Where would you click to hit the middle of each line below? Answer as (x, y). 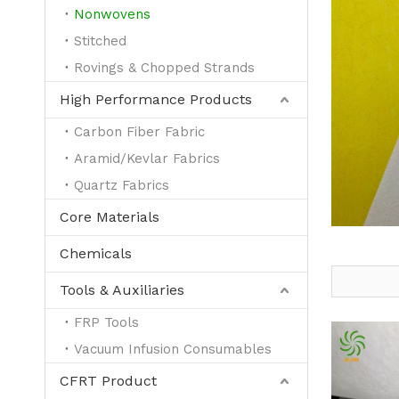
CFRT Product (108, 381)
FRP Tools (106, 322)
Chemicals (96, 253)
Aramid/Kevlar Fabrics (147, 159)
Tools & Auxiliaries (122, 290)
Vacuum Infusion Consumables (173, 349)
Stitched (100, 41)
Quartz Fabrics (122, 185)
